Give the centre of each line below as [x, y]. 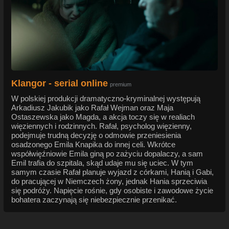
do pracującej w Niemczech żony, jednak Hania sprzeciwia [109, 181]
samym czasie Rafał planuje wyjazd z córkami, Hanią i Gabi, [112, 172]
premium [121, 85]
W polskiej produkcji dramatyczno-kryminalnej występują [106, 99]
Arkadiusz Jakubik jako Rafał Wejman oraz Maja [92, 108]
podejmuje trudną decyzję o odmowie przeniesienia [96, 135]
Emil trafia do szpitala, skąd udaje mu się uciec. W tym [102, 163]
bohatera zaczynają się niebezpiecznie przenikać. [94, 200]
